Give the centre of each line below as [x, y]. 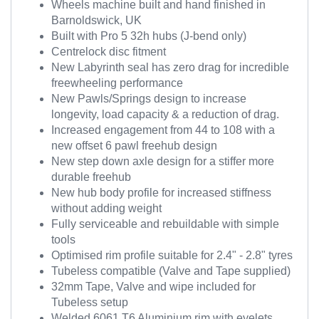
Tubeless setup [90, 302]
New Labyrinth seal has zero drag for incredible [170, 67]
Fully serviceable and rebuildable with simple [165, 224]
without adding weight [106, 208]
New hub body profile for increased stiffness [161, 193]
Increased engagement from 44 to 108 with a [163, 130]
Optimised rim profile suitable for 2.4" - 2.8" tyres [172, 255]
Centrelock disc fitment [110, 52]
